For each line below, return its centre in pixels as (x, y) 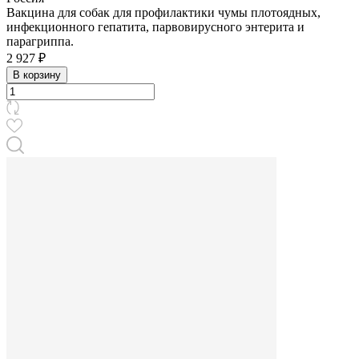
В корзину (37, 75)
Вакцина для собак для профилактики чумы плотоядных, (163, 12)
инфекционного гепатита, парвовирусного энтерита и (155, 26)
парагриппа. (40, 41)
